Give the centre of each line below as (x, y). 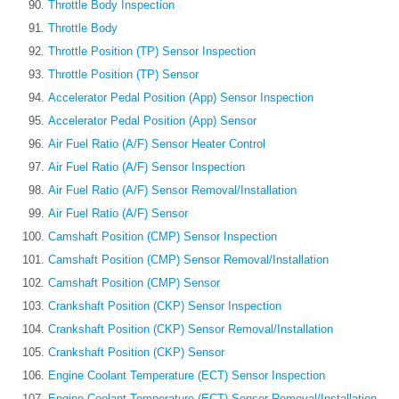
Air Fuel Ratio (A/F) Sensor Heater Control (157, 144)
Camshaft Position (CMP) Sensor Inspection (163, 237)
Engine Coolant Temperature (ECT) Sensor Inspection (187, 376)
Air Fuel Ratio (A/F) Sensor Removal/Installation (172, 191)
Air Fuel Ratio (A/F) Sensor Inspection (147, 167)
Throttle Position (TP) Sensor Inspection (152, 52)
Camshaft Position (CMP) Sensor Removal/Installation (188, 260)
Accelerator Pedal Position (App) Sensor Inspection (181, 98)
